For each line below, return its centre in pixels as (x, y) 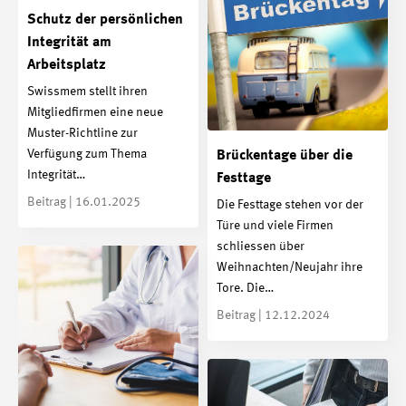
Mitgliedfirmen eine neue (95, 113)
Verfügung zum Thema (87, 155)
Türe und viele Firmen (275, 226)
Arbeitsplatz (67, 65)
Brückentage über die (285, 155)
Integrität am (69, 42)
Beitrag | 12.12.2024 (273, 316)
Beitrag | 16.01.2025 (84, 203)
